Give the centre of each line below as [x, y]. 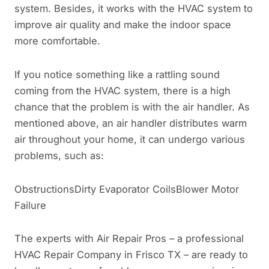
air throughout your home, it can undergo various [130, 139]
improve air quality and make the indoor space [123, 25]
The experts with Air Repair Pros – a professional [129, 239]
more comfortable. [57, 41]
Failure [30, 205]
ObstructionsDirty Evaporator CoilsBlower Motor [127, 189]
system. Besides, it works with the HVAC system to [134, 9]
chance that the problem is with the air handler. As [132, 107]
